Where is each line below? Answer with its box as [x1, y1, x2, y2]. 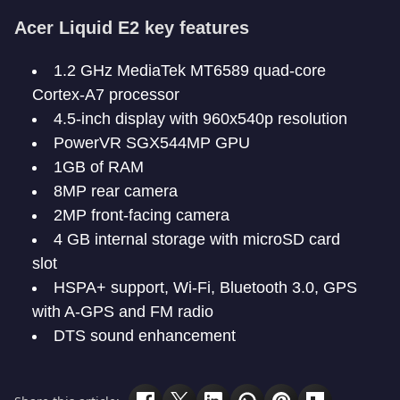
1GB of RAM [54, 158, 144, 176]
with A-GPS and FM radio [32, 303, 213, 321]
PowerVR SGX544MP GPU [54, 134, 250, 152]
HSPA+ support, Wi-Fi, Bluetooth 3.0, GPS [54, 279, 357, 296]
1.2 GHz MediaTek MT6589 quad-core [54, 62, 326, 79]
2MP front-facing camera [54, 206, 229, 224]
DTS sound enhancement [54, 327, 236, 345]
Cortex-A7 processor [32, 86, 179, 104]
